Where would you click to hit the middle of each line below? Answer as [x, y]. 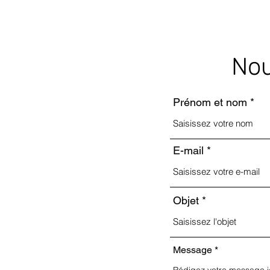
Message [193, 250]
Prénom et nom [210, 102]
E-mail [188, 150]
